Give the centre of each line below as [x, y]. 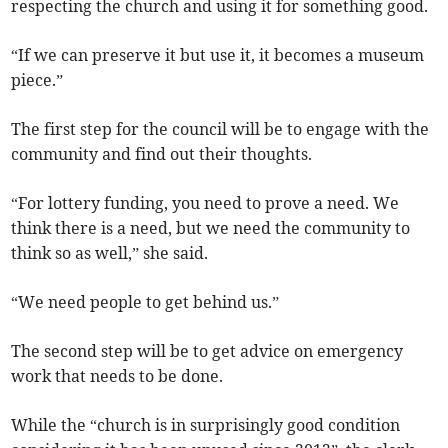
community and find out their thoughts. [162, 153]
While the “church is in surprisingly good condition [206, 424]
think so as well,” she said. [110, 252]
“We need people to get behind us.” [145, 301]
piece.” [37, 79]
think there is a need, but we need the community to [211, 227]
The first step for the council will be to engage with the [220, 128]
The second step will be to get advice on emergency [207, 350]
